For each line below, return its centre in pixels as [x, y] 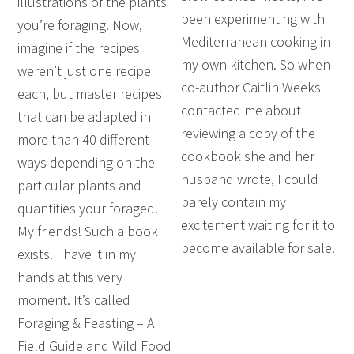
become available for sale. [258, 248]
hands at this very [70, 277]
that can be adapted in [85, 117]
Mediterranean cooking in [256, 42]
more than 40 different [84, 140]
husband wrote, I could [250, 179]
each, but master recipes [90, 94]
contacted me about [241, 111]
